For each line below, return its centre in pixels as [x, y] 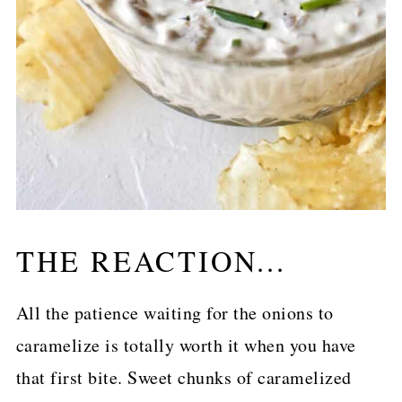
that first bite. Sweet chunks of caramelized [184, 377]
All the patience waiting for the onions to [175, 312]
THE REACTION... [151, 260]
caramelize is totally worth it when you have [186, 345]
